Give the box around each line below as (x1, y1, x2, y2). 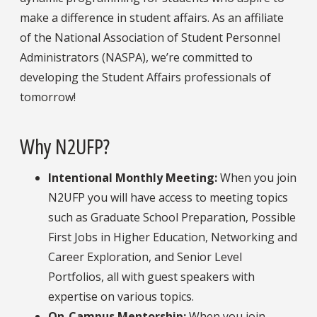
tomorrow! (20, 89, 76, 105)
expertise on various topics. (48, 288, 194, 304)
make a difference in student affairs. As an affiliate (20, 10, 284, 26)
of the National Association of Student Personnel (20, 30, 280, 46)
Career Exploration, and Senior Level (48, 248, 242, 265)
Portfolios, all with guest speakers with (48, 268, 255, 284)
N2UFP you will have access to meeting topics (48, 189, 288, 205)
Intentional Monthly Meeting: (48, 169, 217, 185)
